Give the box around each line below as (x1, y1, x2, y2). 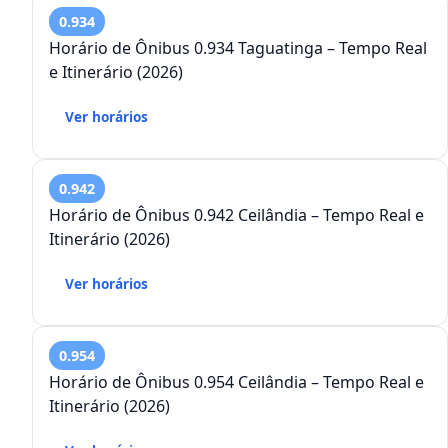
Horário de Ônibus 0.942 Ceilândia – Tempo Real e (49, 204, 424, 227)
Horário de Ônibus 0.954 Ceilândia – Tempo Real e (49, 371, 424, 394)
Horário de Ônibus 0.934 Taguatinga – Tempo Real (49, 37, 427, 60)
